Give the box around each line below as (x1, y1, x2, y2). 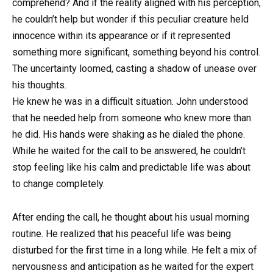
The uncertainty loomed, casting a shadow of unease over (12, 63, 257, 75)
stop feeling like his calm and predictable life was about (12, 161, 250, 174)
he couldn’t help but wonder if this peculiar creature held (12, 13, 249, 26)
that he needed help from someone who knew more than (12, 112, 251, 124)
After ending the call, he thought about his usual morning (12, 211, 249, 223)
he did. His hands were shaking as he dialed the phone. (12, 129, 245, 141)
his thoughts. (12, 79, 66, 91)
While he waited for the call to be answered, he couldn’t (12, 145, 246, 157)
